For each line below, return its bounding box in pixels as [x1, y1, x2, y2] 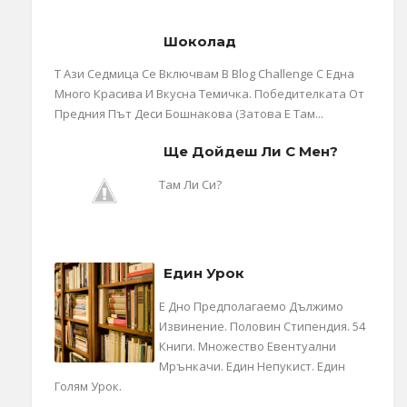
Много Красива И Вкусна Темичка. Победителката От [55, 85, 364, 103]
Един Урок [164, 264, 244, 283]
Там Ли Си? [159, 175, 222, 193]
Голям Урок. [55, 377, 122, 394]
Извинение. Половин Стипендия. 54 [159, 317, 365, 334]
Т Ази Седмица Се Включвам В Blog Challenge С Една [55, 65, 354, 83]
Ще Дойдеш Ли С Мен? [164, 143, 338, 161]
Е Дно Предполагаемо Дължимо [159, 297, 343, 314]
